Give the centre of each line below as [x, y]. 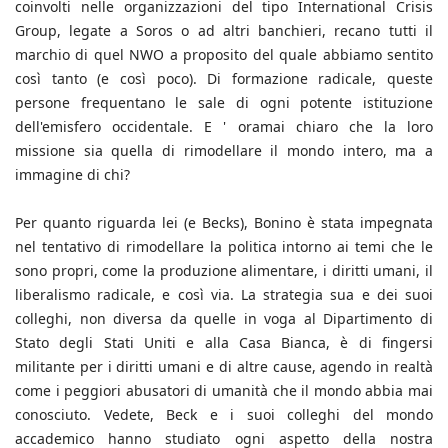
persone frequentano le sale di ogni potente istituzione [224, 103]
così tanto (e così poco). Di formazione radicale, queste [224, 79]
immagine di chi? [72, 175]
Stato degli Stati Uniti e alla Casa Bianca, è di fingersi [224, 343]
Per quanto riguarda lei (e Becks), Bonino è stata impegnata [224, 223]
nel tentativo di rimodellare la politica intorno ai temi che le [224, 247]
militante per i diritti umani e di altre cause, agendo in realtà [224, 367]
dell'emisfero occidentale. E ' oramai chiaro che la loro [224, 127]
